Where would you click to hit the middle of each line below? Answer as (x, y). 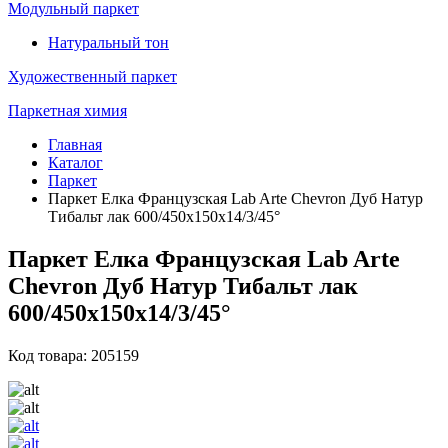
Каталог (75, 162)
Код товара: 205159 (73, 355)
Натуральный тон (108, 42)
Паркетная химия (67, 110)
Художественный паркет (92, 76)
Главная (75, 144)
